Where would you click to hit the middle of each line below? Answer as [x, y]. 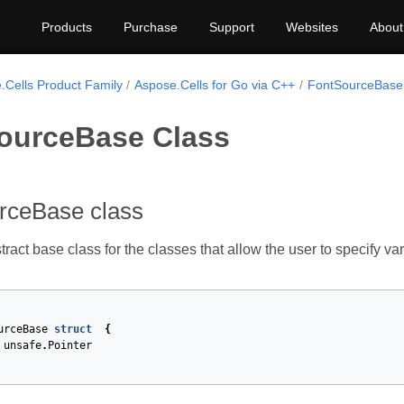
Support [232, 27]
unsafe [23, 345]
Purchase [151, 27]
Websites [312, 27]
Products [67, 27]
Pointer [70, 345]
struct [73, 329]
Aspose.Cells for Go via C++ [215, 85]
